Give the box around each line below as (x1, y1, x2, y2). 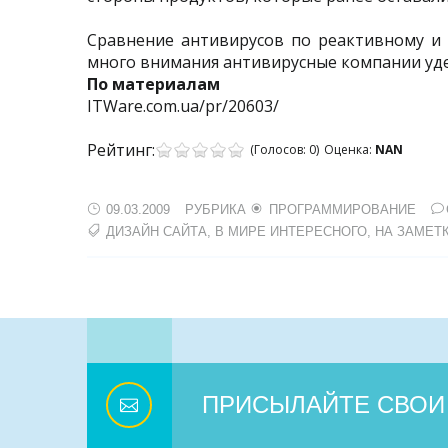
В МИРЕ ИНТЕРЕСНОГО (215, 224, 367, 239)
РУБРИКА (185, 202, 250, 217)
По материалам (87, 73, 220, 95)
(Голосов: (250, 141, 309, 158)
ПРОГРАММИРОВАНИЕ (265, 202, 416, 217)
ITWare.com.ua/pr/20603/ (87, 95, 279, 117)
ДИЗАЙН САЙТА (106, 224, 207, 239)
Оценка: (324, 141, 375, 158)
